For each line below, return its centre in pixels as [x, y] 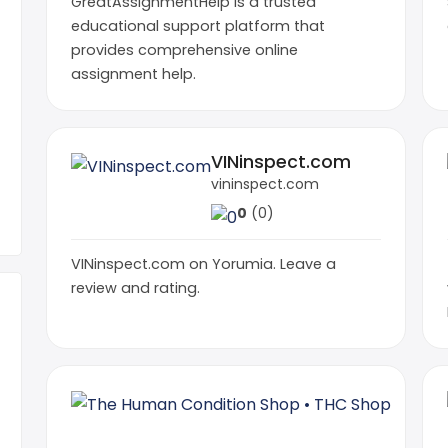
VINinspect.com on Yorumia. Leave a [203, 263]
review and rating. [135, 287]
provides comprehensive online [184, 49]
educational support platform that [198, 25]
